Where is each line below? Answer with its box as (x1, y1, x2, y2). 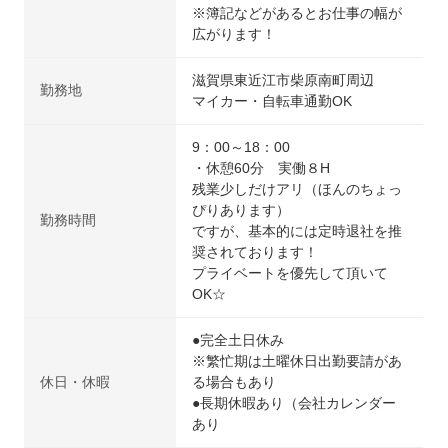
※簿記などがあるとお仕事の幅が (192, 4, 403, 21)
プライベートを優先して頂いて (192, 264, 389, 281)
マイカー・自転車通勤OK (192, 92, 353, 109)
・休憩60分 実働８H (192, 159, 331, 176)
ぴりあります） (192, 201, 291, 218)
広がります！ (192, 25, 277, 42)
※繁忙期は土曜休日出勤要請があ (192, 352, 403, 369)
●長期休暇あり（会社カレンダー (192, 394, 397, 411)
